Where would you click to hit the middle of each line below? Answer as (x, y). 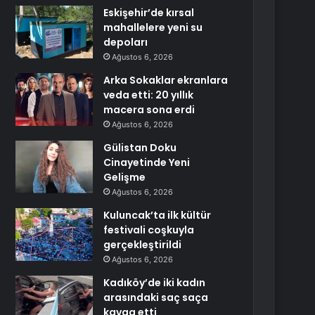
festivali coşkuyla (149, 230)
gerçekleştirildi (143, 245)
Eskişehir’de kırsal (149, 13)
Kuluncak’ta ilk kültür (157, 215)
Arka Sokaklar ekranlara (166, 80)
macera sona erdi (149, 110)
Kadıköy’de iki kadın (155, 283)
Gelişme (125, 177)
